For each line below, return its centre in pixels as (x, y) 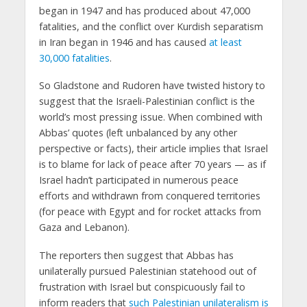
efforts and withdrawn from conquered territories (149, 196)
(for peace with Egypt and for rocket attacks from (150, 212)
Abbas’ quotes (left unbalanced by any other (138, 133)
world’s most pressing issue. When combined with (150, 117)
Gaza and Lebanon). (84, 228)
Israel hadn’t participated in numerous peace (138, 180)
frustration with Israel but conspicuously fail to (142, 287)
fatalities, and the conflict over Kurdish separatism (151, 26)
